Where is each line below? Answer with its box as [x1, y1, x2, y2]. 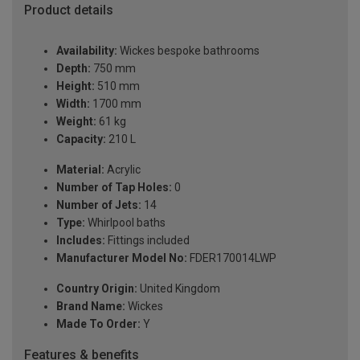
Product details [24, 2, 113, 18]
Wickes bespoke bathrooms [117, 44, 260, 58]
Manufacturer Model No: [56, 252, 187, 265]
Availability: [56, 44, 117, 58]
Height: [56, 80, 95, 93]
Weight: [56, 115, 96, 129]
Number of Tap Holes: [56, 181, 172, 194]
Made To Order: [56, 317, 141, 331]
